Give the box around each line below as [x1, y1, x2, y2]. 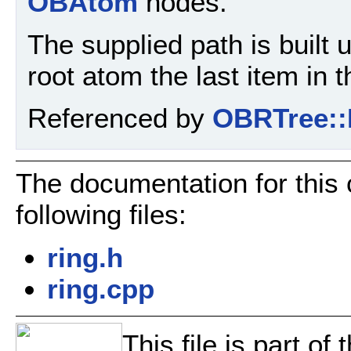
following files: [16, 199, 186, 230]
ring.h [47, 241, 123, 273]
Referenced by [27, 103, 212, 134]
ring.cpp [47, 273, 154, 304]
